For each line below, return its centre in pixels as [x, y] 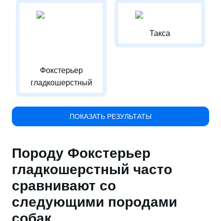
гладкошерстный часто [92, 169]
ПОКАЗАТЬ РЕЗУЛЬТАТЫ [110, 116]
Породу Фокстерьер [81, 153]
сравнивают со [64, 186]
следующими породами [94, 202]
